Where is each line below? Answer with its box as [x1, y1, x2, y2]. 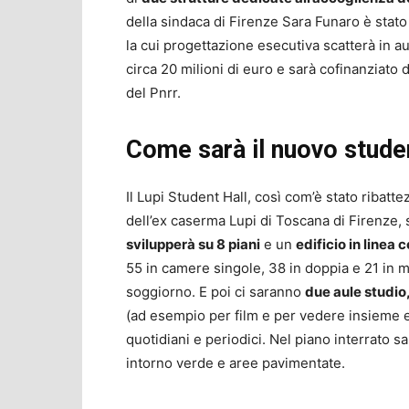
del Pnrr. [126, 84, 181, 102]
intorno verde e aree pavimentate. [126, 354, 345, 372]
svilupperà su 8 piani [126, 236, 260, 254]
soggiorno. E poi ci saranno [126, 283, 305, 301]
